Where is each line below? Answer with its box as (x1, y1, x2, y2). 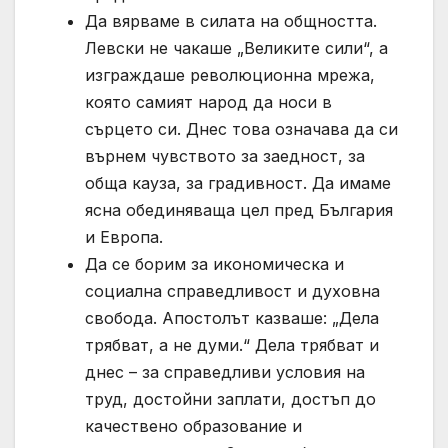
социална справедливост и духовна (85, 280, 380, 301)
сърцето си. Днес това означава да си (85, 118, 398, 139)
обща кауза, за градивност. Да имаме (85, 172, 391, 193)
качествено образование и (85, 415, 302, 436)
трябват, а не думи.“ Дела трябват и (85, 334, 379, 355)
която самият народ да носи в (85, 91, 332, 112)
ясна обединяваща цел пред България (85, 199, 393, 220)
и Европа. (85, 226, 168, 247)
